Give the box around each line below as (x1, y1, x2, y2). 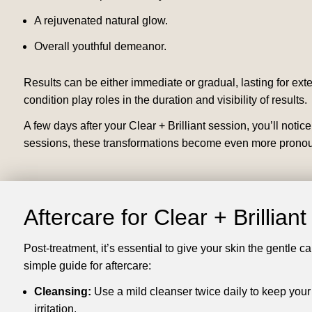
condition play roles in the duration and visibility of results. (23, 94, 307, 107)
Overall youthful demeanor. (33, 40, 166, 53)
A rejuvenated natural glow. (33, 15, 168, 27)
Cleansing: (33, 286, 91, 298)
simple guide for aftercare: (23, 260, 151, 272)
